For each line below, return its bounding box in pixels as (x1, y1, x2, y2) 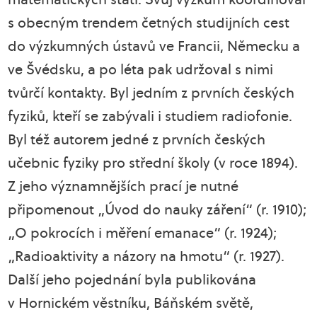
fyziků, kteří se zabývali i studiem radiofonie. (8, 106, 293, 126)
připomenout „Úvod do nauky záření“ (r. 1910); (8, 200, 307, 219)
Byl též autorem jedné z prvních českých (8, 129, 266, 149)
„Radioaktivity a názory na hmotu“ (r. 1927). (8, 246, 285, 266)
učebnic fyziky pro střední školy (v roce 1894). (8, 153, 299, 173)
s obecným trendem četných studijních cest (8, 13, 290, 33)
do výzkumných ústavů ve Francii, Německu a (8, 36, 301, 56)
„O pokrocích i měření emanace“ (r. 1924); (8, 223, 277, 243)
